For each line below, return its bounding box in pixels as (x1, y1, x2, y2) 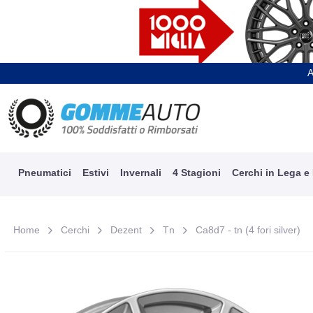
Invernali (119, 166, 161, 178)
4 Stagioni (172, 166, 221, 178)
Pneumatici (17, 166, 71, 178)
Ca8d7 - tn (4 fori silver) (196, 224, 301, 235)
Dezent (110, 224, 143, 235)
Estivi (82, 166, 109, 178)
